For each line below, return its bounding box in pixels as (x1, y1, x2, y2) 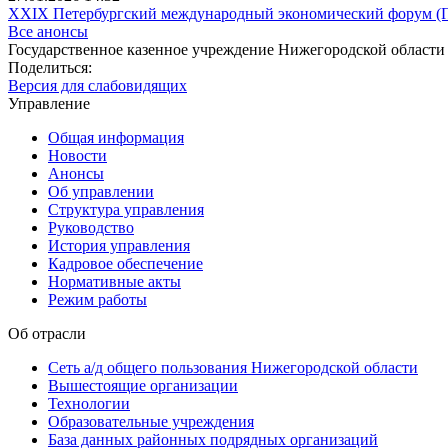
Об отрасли (8, 324, 86, 342)
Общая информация (48, 128, 184, 146)
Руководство (48, 218, 134, 236)
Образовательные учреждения (48, 412, 254, 430)
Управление (8, 94, 90, 112)
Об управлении (48, 182, 154, 200)
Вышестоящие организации (48, 376, 238, 394)
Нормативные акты (48, 272, 181, 290)
